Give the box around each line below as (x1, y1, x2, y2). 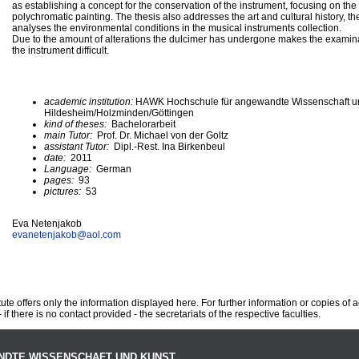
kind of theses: (44, 118, 109, 130)
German (96, 163, 131, 175)
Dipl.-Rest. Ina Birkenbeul (114, 140, 225, 152)
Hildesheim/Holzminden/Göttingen (44, 107, 194, 119)
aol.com (87, 228, 121, 240)
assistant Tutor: (44, 140, 114, 152)
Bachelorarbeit (109, 118, 175, 130)
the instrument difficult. (12, 44, 109, 56)
